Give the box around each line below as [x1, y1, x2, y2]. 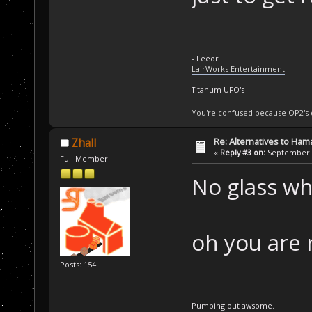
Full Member [60, 153, 109, 164]
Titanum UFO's [191, 84, 244, 95]
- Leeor [191, 52, 219, 63]
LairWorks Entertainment [191, 63, 285, 74]
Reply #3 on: [220, 146, 266, 157]
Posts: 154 [60, 258, 97, 270]
